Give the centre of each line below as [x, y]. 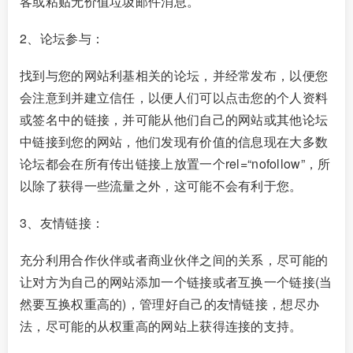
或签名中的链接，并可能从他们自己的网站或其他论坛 [174, 120]
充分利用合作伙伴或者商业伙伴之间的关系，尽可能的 [174, 260]
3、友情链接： [62, 223]
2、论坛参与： [62, 38]
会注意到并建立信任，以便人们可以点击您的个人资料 [174, 98]
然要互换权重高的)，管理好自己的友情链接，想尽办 [170, 304]
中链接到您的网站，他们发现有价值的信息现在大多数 [174, 142]
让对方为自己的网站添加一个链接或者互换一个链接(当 [176, 282]
